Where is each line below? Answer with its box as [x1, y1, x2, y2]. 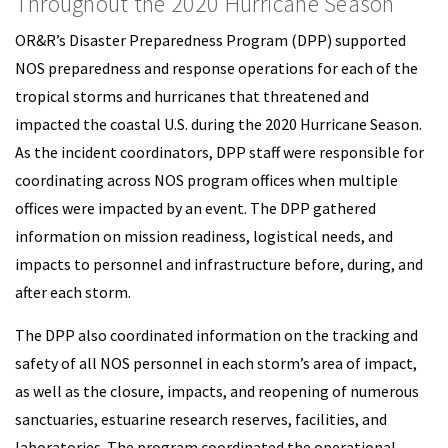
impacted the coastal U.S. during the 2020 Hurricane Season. [15, 114, 422, 134]
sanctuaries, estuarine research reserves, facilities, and [15, 409, 387, 429]
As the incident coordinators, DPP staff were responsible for [15, 142, 424, 162]
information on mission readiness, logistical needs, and [15, 226, 393, 246]
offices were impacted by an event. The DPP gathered [15, 198, 376, 218]
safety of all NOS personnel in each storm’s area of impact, [15, 353, 417, 373]
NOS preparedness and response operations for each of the [15, 58, 418, 78]
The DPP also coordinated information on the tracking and [15, 325, 418, 345]
